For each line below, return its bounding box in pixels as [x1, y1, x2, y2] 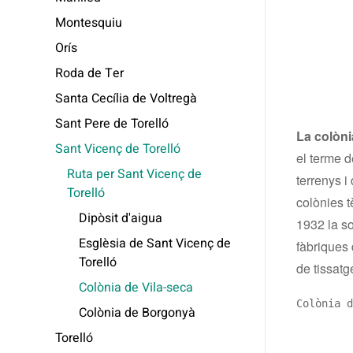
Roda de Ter [55, 64, 124, 84]
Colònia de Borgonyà [79, 303, 195, 323]
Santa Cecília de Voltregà [55, 89, 197, 109]
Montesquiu [55, 13, 122, 33]
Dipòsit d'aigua [79, 209, 162, 229]
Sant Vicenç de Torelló [55, 139, 180, 159]
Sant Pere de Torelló [55, 114, 169, 134]
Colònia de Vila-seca [79, 278, 193, 298]
